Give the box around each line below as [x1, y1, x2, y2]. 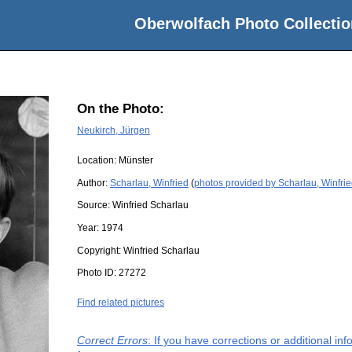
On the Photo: [77, 101, 164, 117]
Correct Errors [77, 334, 148, 347]
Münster [119, 155, 153, 167]
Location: [77, 155, 119, 167]
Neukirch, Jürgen [77, 124, 150, 136]
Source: [77, 200, 112, 211]
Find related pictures [77, 297, 164, 309]
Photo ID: [77, 267, 119, 279]
